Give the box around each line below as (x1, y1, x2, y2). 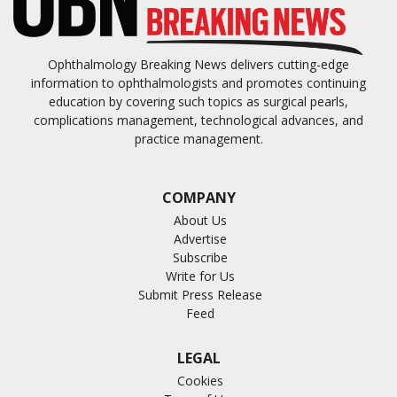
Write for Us (165, 267, 235, 284)
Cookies (176, 371, 223, 389)
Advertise (173, 230, 227, 247)
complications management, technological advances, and (34, 111, 363, 128)
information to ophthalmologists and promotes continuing (31, 74, 366, 91)
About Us (173, 211, 227, 229)
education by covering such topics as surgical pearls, (49, 92, 348, 110)
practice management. (134, 129, 263, 147)
